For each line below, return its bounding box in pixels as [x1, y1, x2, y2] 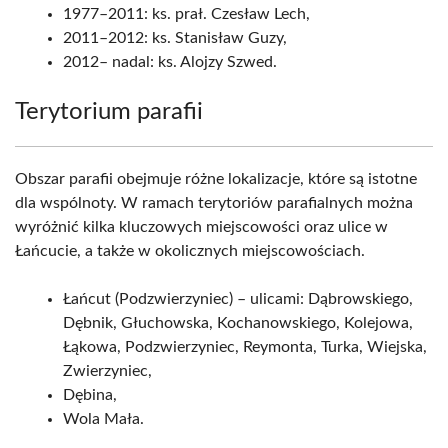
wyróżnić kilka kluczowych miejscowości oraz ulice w [15, 219, 388, 235]
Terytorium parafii [15, 100, 203, 124]
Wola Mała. [63, 411, 144, 427]
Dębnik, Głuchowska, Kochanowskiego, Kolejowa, [63, 315, 413, 331]
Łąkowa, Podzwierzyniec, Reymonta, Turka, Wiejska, [63, 339, 427, 355]
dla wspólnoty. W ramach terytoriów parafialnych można [15, 195, 413, 211]
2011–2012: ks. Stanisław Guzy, [63, 30, 287, 46]
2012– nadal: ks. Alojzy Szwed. [63, 54, 277, 70]
